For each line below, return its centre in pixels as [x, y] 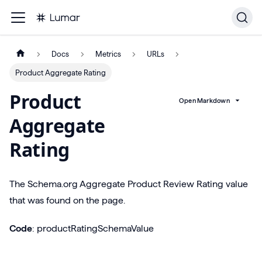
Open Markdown [204, 100]
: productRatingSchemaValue [93, 229]
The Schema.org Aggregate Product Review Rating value [129, 184]
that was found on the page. [67, 201]
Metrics [108, 54]
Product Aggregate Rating [61, 73]
